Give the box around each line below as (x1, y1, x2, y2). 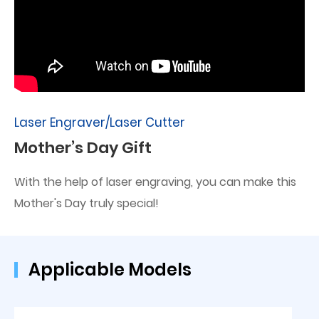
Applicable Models (28, 257, 192, 281)
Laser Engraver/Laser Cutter (14, 113, 185, 131)
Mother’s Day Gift (14, 136, 152, 159)
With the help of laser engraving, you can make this (14, 173, 296, 190)
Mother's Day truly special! (14, 194, 159, 211)
